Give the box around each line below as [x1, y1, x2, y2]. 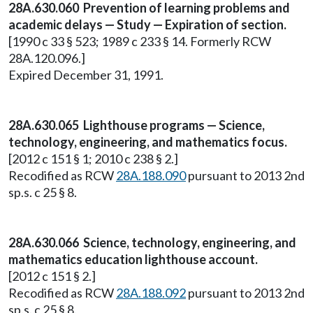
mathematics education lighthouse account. [8, 252, 258, 267]
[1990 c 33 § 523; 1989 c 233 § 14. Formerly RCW [8, 34, 271, 49]
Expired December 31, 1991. [8, 67, 163, 82]
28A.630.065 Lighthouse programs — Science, [8, 117, 265, 133]
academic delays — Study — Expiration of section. [8, 17, 286, 32]
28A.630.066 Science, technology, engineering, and [8, 235, 296, 250]
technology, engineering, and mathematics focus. [8, 134, 287, 150]
